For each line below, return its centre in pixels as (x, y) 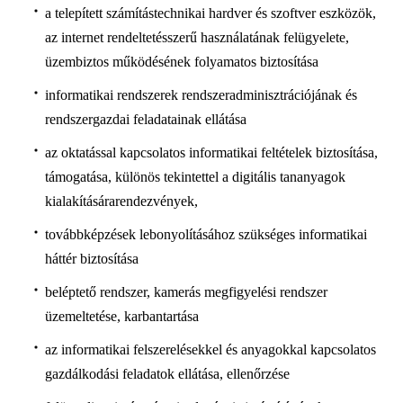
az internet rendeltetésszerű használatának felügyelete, (197, 38)
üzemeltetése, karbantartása (121, 317)
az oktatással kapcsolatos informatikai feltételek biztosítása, (211, 153)
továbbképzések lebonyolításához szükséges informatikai (206, 235)
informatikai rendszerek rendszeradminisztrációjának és (201, 95)
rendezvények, (156, 201)
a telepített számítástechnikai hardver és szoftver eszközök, (210, 13)
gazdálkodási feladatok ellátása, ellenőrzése (167, 374)
